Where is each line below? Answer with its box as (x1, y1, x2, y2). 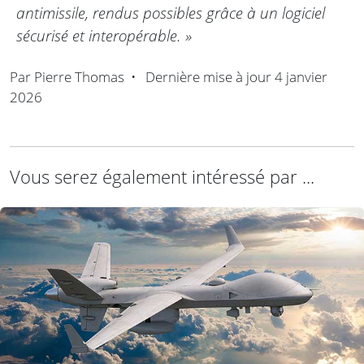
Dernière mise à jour (142, 67, 275, 87)
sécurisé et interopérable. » (16, 24, 192, 47)
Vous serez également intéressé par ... (10, 165, 314, 189)
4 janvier (275, 67, 327, 87)
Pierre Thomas (34, 67, 124, 87)
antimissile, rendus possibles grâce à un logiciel (16, 2, 325, 24)
